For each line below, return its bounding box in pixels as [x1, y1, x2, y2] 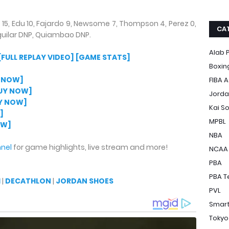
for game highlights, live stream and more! [12, 142, 168, 152]
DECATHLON [5, 176, 51, 186]
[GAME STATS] [76, 52, 130, 62]
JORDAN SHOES [56, 176, 113, 186]
